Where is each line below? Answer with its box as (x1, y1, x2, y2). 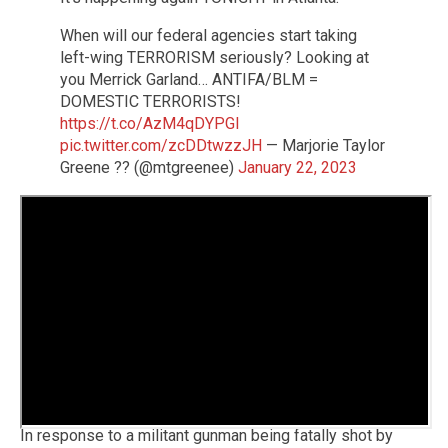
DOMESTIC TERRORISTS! (60, 92, 241, 111)
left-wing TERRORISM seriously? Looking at (60, 48, 369, 67)
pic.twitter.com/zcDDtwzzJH (60, 136, 262, 155)
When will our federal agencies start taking (60, 26, 357, 45)
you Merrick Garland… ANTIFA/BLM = (60, 70, 318, 89)
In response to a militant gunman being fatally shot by (20, 425, 393, 445)
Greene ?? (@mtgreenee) (60, 158, 238, 177)
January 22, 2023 (238, 158, 357, 177)
